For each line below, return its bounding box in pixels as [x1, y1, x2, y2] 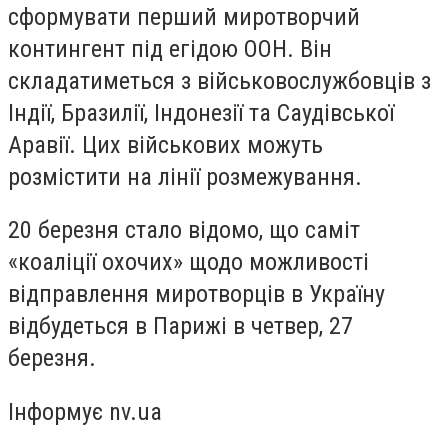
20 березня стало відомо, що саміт [8, 216, 360, 245]
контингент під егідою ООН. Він [8, 34, 332, 63]
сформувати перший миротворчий [8, 2, 360, 31]
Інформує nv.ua [8, 397, 162, 426]
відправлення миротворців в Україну [8, 280, 385, 309]
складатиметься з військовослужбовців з [8, 66, 431, 95]
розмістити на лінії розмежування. [8, 162, 362, 191]
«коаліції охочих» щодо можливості [8, 248, 369, 277]
